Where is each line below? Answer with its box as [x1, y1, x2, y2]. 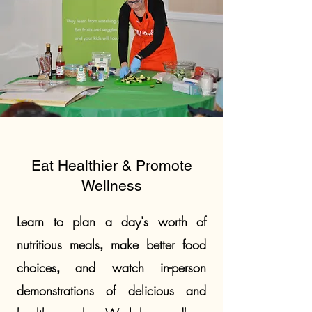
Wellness [81, 177, 142, 194]
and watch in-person [75, 259, 207, 276]
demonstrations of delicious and [17, 282, 206, 299]
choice [17, 259, 52, 276]
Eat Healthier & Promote [31, 157, 192, 174]
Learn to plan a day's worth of [17, 213, 206, 230]
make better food [110, 236, 206, 253]
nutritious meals [17, 236, 100, 253]
